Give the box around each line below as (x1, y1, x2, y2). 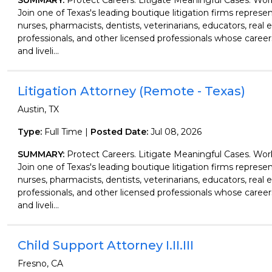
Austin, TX (17, 104, 59, 115)
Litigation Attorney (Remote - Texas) (17, 84, 245, 98)
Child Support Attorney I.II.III (17, 238, 194, 253)
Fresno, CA (17, 258, 63, 269)
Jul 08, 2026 (150, 126, 202, 137)
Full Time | (41, 126, 90, 137)
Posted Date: (90, 126, 151, 137)
